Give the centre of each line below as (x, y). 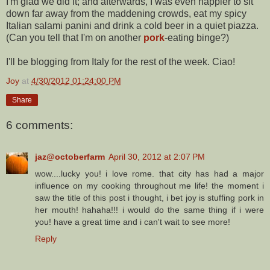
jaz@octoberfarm (70, 156)
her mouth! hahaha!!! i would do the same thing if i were (149, 209)
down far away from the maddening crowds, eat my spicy (126, 13)
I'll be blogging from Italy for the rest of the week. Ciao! (121, 61)
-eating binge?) (197, 37)
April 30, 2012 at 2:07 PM (157, 156)
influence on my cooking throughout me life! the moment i (149, 185)
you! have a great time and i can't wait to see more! (133, 221)
